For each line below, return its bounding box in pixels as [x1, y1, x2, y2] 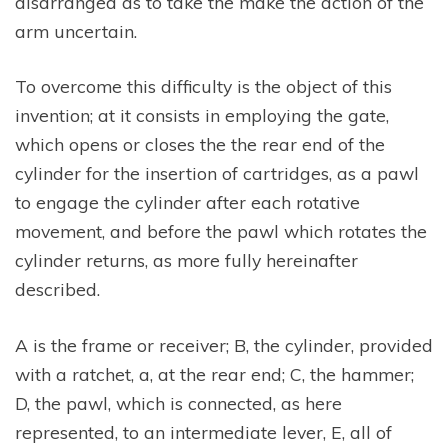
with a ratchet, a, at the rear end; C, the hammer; [15, 362, 414, 385]
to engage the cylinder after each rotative [15, 191, 360, 214]
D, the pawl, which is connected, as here [15, 391, 342, 414]
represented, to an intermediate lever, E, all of [15, 420, 392, 443]
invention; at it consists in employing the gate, [15, 104, 389, 127]
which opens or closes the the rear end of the [15, 133, 385, 156]
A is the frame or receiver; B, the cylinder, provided [15, 333, 433, 356]
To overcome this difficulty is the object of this [15, 75, 392, 98]
